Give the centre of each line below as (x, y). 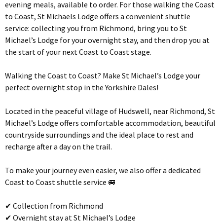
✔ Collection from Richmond (54, 206)
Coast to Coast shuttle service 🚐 (60, 182)
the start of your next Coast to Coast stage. (78, 52)
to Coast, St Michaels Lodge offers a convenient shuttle (98, 17)
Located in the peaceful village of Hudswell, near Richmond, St (110, 111)
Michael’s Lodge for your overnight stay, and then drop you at (107, 40)
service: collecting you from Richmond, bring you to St (96, 28)
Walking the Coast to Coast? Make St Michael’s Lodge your (103, 76)
